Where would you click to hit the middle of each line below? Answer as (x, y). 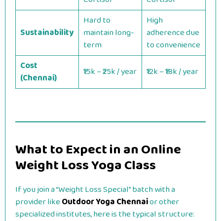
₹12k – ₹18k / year (172, 72)
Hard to (97, 20)
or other (164, 202)
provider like (38, 202)
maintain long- (109, 33)
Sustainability (47, 33)
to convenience (173, 45)
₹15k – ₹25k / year (110, 72)
